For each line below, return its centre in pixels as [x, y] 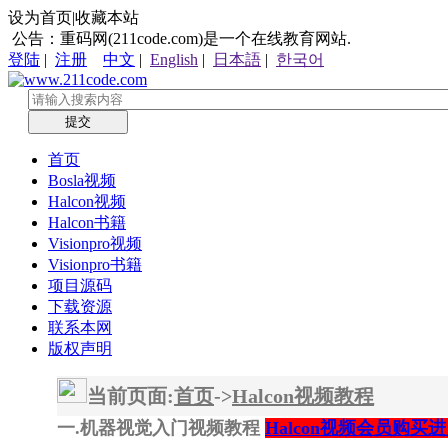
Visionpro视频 [95, 243]
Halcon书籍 [87, 222]
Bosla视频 [82, 180]
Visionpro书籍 [95, 264]
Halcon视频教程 [303, 396]
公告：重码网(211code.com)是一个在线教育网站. [179, 38]
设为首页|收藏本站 [73, 17]
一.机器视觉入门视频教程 [161, 428]
